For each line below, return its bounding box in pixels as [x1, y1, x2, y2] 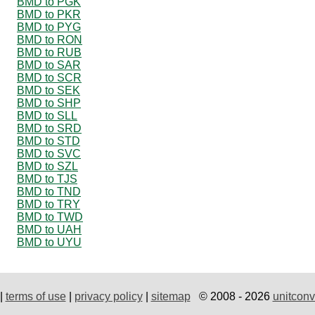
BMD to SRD [17, 122, 82, 134]
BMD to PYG [17, 20, 81, 33]
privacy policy [74, 290, 143, 302]
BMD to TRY [17, 198, 80, 210]
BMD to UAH [17, 223, 82, 236]
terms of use [5, 290, 66, 302]
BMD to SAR [17, 58, 81, 71]
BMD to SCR [17, 71, 82, 84]
